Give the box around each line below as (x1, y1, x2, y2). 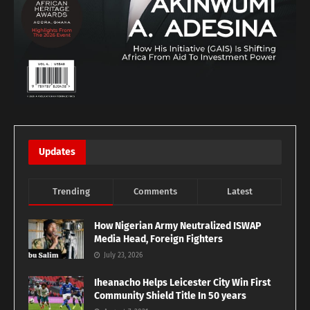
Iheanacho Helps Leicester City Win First (94, 276, 271, 289)
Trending (52, 185, 90, 197)
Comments (134, 185, 177, 197)
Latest (226, 185, 253, 197)
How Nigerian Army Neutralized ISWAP (94, 219, 261, 232)
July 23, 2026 (102, 250, 143, 259)
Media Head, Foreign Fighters (94, 232, 223, 245)
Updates (39, 145, 75, 158)
